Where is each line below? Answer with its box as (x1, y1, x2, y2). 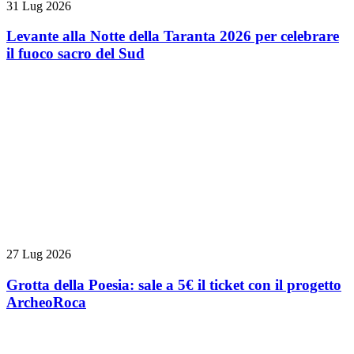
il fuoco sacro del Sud (6, 45, 145, 62)
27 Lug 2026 (6, 247, 71, 262)
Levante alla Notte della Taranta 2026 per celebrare (6, 28, 339, 45)
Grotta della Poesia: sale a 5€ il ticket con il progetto (6, 276, 341, 293)
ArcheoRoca (6, 293, 86, 311)
